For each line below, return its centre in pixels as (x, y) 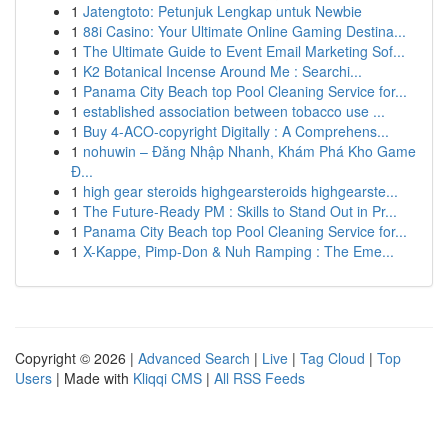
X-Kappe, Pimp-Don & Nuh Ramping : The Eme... (238, 251)
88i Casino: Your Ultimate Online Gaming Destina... (244, 31)
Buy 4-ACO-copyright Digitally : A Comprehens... (236, 131)
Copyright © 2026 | (76, 358)
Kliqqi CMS (167, 378)
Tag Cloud (332, 358)
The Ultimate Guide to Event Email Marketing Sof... (244, 51)
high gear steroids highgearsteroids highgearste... (240, 191)
